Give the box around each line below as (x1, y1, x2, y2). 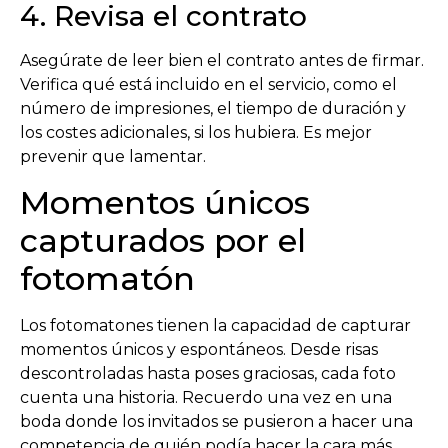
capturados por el (20, 220, 306, 260)
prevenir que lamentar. (20, 147, 206, 167)
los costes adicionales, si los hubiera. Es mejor (20, 123, 372, 143)
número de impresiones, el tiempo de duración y (20, 99, 406, 119)
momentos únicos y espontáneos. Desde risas (20, 339, 378, 359)
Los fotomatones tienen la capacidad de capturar (20, 315, 411, 335)
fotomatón (20, 258, 195, 298)
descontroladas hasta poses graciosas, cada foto (20, 363, 396, 383)
